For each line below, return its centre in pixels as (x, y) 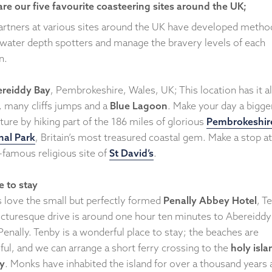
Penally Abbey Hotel (210, 200)
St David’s (131, 153)
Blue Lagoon (139, 105)
